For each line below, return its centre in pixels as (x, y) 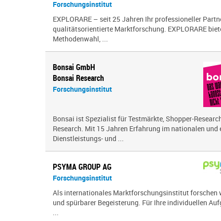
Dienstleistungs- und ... (88, 138)
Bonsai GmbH (74, 67)
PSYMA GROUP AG (82, 167)
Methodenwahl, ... (80, 39)
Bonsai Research (78, 78)
